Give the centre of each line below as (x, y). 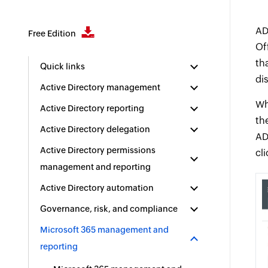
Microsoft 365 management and (105, 230)
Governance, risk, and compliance (109, 209)
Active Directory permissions (98, 150)
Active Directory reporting (92, 108)
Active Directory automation (97, 188)
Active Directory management (100, 87)
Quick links (63, 66)
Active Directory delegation (95, 129)
